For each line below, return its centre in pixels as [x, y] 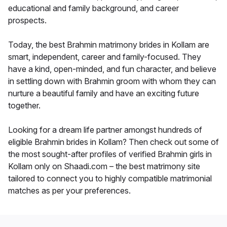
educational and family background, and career [93, 8]
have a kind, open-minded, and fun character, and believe [112, 69]
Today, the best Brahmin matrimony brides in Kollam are [109, 44]
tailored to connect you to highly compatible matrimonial [110, 178]
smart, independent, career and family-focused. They [105, 56]
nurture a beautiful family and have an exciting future [104, 93]
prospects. [27, 20]
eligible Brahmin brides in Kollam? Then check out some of [113, 142]
